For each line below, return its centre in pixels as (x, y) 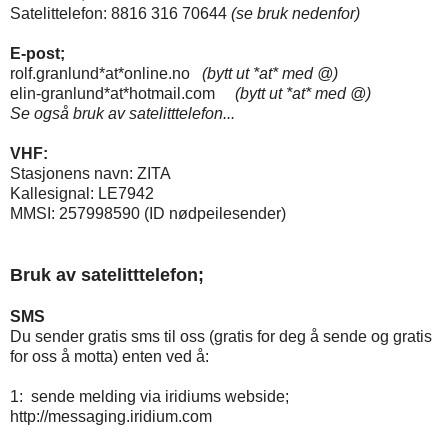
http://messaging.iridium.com (111, 417)
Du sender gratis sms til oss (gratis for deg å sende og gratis (221, 337)
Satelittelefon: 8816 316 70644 (120, 14)
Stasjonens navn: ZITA (90, 174)
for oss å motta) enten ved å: (109, 357)
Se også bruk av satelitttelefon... (122, 114)
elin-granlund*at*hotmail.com (122, 94)
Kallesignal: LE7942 (82, 194)
